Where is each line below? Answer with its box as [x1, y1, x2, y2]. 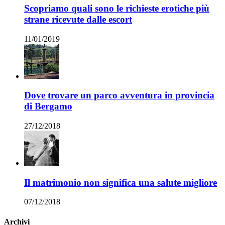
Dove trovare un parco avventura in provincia [24, 90, 214, 101]
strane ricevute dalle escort [24, 14, 132, 25]
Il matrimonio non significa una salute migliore [24, 177, 217, 188]
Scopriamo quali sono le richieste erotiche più [24, 3, 209, 14]
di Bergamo [24, 101, 72, 112]
